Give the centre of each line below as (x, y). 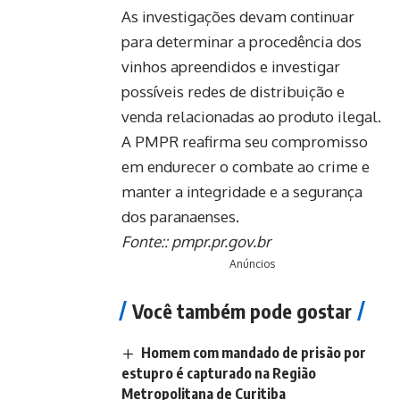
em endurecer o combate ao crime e (246, 166)
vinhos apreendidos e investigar (231, 66)
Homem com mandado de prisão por (254, 352)
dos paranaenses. (180, 216)
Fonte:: (146, 241)
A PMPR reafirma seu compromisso (245, 141)
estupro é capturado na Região (219, 373)
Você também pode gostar (242, 310)
